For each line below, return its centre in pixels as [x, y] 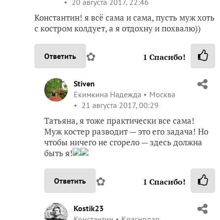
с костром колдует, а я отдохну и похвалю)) [118, 28]
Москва [162, 95]
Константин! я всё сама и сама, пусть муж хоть [124, 18]
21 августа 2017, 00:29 [119, 105]
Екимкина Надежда [108, 95]
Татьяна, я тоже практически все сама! [119, 121]
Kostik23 [89, 208]
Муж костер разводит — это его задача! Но [126, 132]
